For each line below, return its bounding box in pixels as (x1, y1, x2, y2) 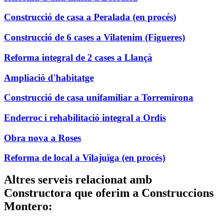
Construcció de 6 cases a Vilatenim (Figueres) (4, 32, 185, 43)
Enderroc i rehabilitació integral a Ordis (4, 112, 166, 123)
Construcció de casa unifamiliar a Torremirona (4, 92, 193, 103)
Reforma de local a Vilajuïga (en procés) (4, 152, 165, 163)
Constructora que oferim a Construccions (4, 186, 214, 200)
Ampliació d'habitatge (4, 72, 94, 83)
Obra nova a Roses (4, 132, 81, 143)
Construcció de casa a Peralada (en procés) (4, 12, 176, 23)
